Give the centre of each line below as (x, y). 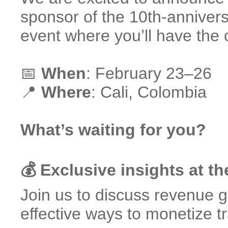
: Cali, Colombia (149, 92)
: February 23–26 (149, 73)
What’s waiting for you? (113, 130)
